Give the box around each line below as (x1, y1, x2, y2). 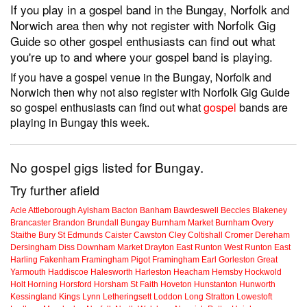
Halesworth (90, 267, 133, 278)
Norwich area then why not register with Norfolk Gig (10, 16, 275, 34)
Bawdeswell (173, 206, 219, 216)
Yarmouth (10, 267, 46, 278)
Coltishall (188, 230, 223, 241)
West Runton (224, 243, 272, 253)
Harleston (135, 267, 171, 278)
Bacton (112, 206, 138, 216)
